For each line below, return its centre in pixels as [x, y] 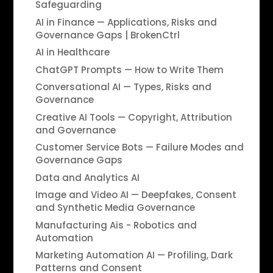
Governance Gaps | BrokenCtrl [107, 35]
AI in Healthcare [72, 52]
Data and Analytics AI [87, 177]
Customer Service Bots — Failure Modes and [139, 147]
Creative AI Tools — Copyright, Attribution [133, 117]
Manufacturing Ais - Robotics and [116, 225]
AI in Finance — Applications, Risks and [126, 22]
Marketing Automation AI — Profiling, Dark [134, 255]
